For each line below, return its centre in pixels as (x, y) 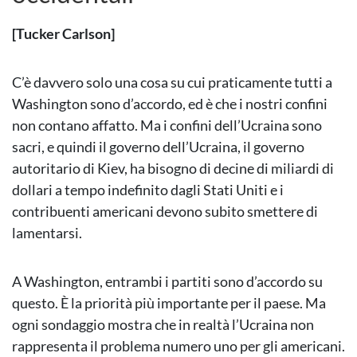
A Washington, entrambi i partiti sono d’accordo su (167, 282)
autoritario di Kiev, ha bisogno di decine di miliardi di (173, 169)
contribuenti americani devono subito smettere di (165, 212)
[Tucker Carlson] (63, 34)
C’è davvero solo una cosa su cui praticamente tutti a (172, 82)
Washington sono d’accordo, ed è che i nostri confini (170, 104)
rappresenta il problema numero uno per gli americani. (178, 346)
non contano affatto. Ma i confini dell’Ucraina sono (167, 126)
